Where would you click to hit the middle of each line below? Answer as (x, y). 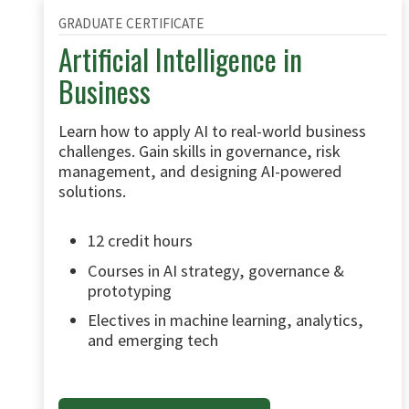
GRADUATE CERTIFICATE (131, 23)
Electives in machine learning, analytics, (225, 320)
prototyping (130, 290)
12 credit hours (140, 240)
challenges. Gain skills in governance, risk (199, 151)
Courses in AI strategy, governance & (216, 270)
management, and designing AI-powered (200, 171)
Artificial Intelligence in (180, 58)
